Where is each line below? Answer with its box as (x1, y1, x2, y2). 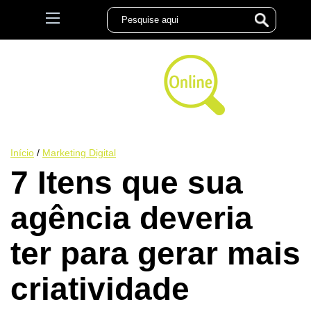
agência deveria (10, 200, 253, 236)
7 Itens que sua (10, 165, 243, 201)
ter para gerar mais (10, 235, 301, 271)
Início (10, 147, 34, 158)
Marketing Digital (42, 147, 116, 158)
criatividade (10, 271, 190, 307)
